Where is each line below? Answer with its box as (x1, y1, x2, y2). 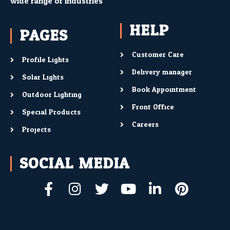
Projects (22, 123, 51, 137)
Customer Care (131, 48, 184, 62)
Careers (131, 118, 159, 131)
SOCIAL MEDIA (20, 149, 130, 178)
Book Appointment (131, 83, 196, 97)
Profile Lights (22, 53, 69, 67)
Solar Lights (22, 71, 64, 84)
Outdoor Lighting (22, 88, 82, 102)
